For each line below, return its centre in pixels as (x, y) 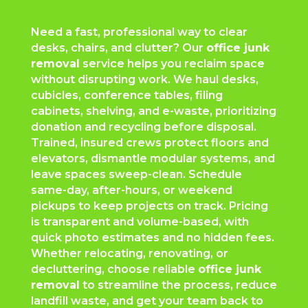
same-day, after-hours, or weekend (131, 190)
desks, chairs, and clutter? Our (118, 48)
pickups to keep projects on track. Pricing (149, 206)
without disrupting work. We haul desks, (144, 80)
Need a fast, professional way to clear (139, 32)
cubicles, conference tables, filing (126, 96)
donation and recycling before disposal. (143, 127)
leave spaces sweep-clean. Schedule (136, 175)
